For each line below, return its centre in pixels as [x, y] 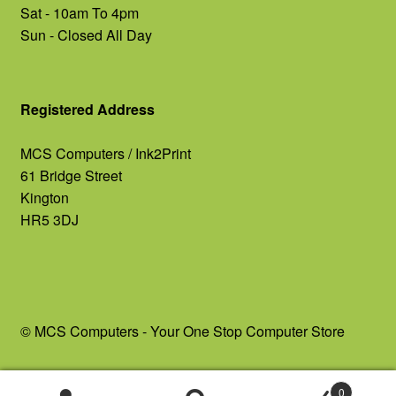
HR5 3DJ [49, 219]
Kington [44, 197]
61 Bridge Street [71, 175]
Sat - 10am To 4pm [79, 12]
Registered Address [87, 109]
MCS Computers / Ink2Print [105, 153]
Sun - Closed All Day [86, 34]
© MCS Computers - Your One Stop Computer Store [182, 331]
